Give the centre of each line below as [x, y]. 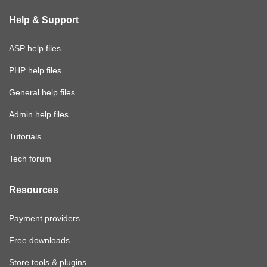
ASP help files [35, 49]
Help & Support [44, 20]
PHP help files [35, 71]
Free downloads [39, 240]
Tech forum [30, 159]
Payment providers [44, 218]
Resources [34, 190]
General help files [42, 93]
